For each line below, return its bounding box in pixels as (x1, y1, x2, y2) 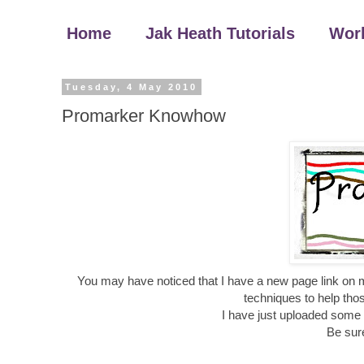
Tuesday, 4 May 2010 (65, 82, 198, 92)
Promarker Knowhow (62, 105, 226, 126)
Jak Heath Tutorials (145, 24, 295, 42)
